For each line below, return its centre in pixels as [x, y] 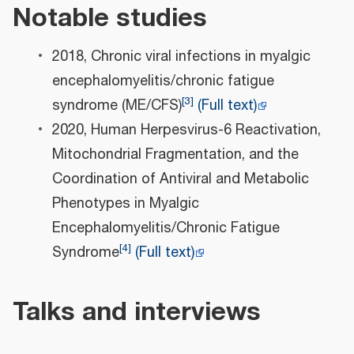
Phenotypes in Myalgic [125, 204]
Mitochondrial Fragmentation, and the [175, 155]
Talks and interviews [137, 311]
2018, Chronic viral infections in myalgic [181, 57]
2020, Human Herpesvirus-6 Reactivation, [186, 131]
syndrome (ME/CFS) [117, 106]
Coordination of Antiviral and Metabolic [180, 180]
